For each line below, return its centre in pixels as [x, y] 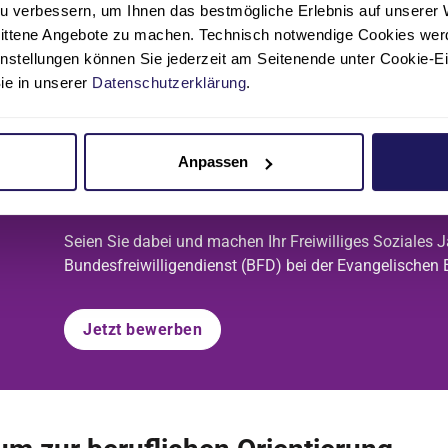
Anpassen [212, 162]
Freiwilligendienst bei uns [245, 197]
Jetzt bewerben [142, 329]
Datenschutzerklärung [169, 82]
